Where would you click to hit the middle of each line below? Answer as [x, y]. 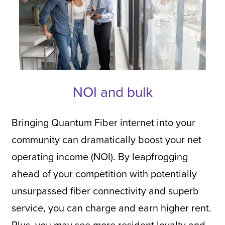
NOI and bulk [113, 91]
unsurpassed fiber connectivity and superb [105, 190]
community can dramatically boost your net [106, 139]
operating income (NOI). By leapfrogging [99, 156]
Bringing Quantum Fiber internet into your [103, 122]
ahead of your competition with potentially [104, 173]
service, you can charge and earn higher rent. [111, 207]
